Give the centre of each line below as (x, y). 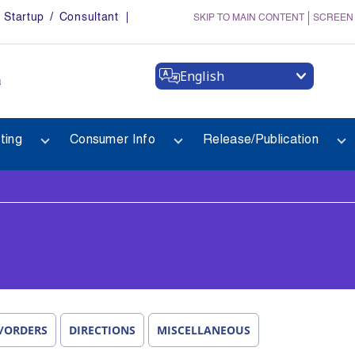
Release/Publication (261, 140)
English (202, 76)
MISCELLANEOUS (204, 330)
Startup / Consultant (61, 17)
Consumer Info (113, 140)
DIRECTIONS (102, 330)
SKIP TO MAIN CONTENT (249, 18)
